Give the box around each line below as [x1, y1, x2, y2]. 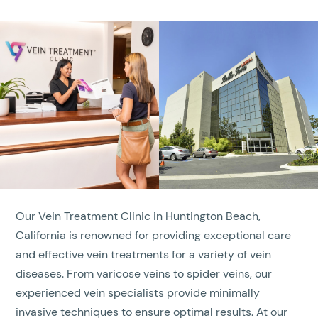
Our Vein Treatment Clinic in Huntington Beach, [16, 209, 261, 224]
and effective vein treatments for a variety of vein [16, 247, 272, 263]
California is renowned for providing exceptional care [16, 228, 292, 243]
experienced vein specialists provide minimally [16, 285, 261, 301]
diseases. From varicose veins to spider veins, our [16, 266, 273, 282]
